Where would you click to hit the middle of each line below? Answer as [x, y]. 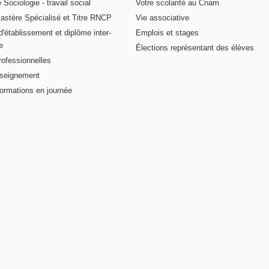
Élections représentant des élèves [195, 48]
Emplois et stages [167, 33]
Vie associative [162, 18]
